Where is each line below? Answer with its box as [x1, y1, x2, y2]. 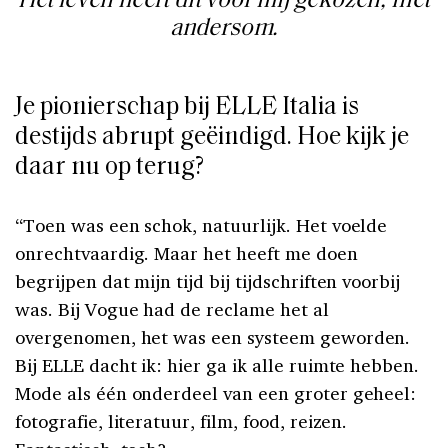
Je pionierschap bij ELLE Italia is [15, 95, 359, 121]
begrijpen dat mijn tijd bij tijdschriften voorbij [15, 269, 401, 294]
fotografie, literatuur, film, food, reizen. [15, 409, 348, 434]
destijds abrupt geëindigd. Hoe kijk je [15, 125, 409, 151]
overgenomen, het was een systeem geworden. [15, 325, 411, 350]
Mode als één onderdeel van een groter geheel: [15, 381, 417, 406]
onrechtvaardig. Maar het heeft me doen [15, 241, 358, 266]
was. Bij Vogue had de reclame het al [15, 297, 329, 322]
